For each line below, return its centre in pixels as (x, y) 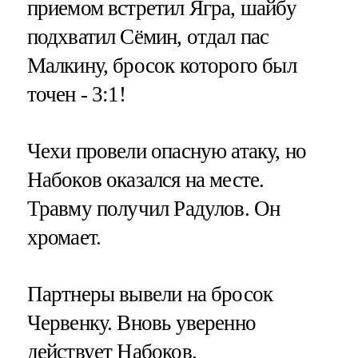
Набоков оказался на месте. (145, 179)
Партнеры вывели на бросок (150, 294)
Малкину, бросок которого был (161, 65)
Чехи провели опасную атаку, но (167, 151)
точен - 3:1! (76, 94)
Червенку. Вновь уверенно (141, 323)
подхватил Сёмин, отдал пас (148, 36)
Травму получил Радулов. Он (153, 208)
